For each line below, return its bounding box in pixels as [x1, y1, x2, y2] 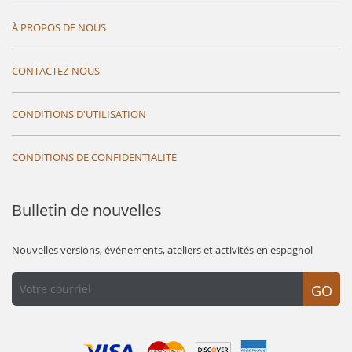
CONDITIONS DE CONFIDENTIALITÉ [12, 149, 177, 164]
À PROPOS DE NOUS [12, 20, 106, 35]
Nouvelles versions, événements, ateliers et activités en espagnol [12, 242, 313, 257]
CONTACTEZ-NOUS [12, 63, 100, 78]
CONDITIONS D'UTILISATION [12, 106, 146, 121]
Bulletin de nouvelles [12, 199, 162, 221]
